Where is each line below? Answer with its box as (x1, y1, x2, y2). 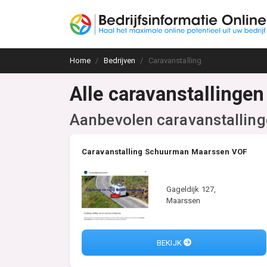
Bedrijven (103, 56, 136, 65)
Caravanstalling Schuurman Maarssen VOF (82, 147, 247, 156)
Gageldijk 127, (166, 184, 216, 194)
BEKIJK (157, 238, 184, 247)
